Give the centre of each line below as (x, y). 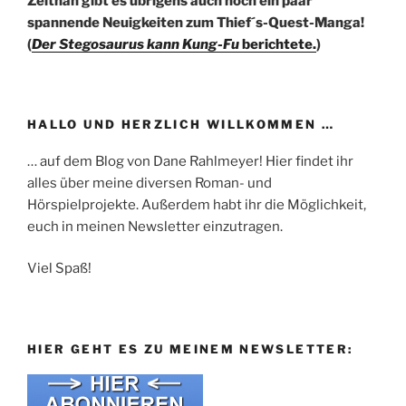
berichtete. (278, 44)
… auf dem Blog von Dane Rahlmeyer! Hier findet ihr (190, 161)
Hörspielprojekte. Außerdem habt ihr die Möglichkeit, (197, 204)
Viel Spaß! (59, 269)
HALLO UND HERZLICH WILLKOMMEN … (181, 125)
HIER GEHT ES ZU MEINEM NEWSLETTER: (190, 348)
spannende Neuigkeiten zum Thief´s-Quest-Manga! (196, 22)
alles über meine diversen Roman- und (150, 183)
